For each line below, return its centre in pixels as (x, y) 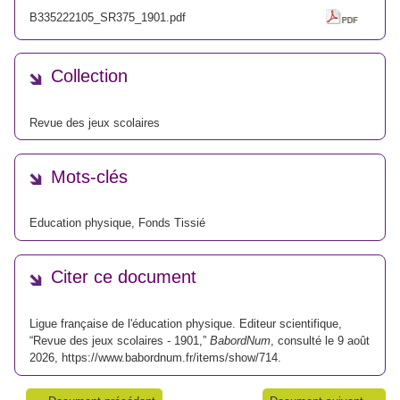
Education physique (80, 223)
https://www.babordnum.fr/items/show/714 (170, 357)
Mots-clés (89, 176)
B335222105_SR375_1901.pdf (108, 17)
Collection (89, 76)
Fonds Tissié (172, 223)
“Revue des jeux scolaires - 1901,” (120, 340)
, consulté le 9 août (320, 340)
